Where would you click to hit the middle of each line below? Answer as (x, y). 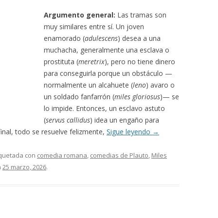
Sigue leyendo (129, 132)
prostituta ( (61, 62)
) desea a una (139, 38)
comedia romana (62, 155)
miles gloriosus (137, 97)
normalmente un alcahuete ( (88, 85)
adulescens (101, 38)
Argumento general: (80, 15)
